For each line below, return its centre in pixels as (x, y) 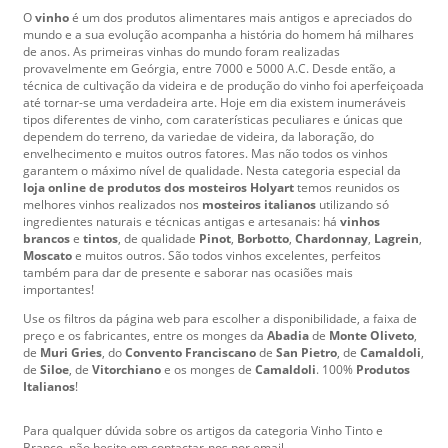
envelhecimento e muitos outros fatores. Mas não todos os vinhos (205, 153)
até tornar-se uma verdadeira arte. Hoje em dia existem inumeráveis (214, 102)
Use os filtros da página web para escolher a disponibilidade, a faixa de (220, 318)
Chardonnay (331, 238)
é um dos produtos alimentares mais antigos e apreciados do (242, 17)
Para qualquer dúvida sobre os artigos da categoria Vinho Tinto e (203, 430)
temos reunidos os (348, 187)
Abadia (289, 335)
